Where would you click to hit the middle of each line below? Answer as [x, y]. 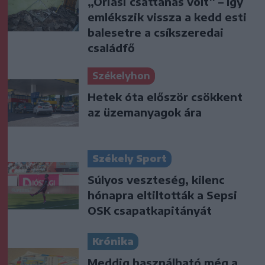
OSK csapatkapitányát [150, 210]
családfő [111, 47]
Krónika [113, 241]
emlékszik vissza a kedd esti [167, 17]
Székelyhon [121, 75]
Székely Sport [130, 158]
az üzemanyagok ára [145, 112]
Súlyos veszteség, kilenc [156, 179]
